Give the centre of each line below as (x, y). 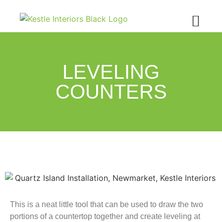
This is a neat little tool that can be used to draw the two (107, 204)
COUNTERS (111, 92)
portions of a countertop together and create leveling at (105, 216)
